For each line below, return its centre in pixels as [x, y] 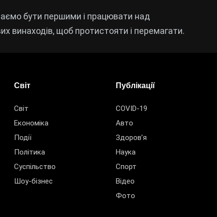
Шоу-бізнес [33, 181]
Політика [30, 152]
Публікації [135, 86]
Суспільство [35, 167]
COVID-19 [132, 109]
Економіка [31, 123]
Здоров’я [131, 138]
